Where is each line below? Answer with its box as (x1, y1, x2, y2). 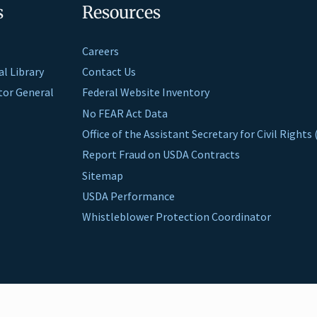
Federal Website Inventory (82, 85, 209, 100)
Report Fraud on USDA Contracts (82, 147, 240, 162)
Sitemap (82, 168, 123, 183)
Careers (82, 43, 119, 58)
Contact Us (82, 64, 136, 79)
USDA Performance (82, 188, 175, 203)
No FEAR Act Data (82, 105, 168, 120)
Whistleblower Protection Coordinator (82, 209, 271, 224)
